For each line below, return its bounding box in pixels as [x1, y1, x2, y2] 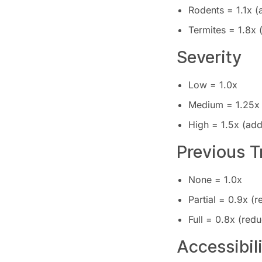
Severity [177, 47, 242, 68]
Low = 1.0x [188, 79, 237, 91]
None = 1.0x [188, 174, 242, 186]
